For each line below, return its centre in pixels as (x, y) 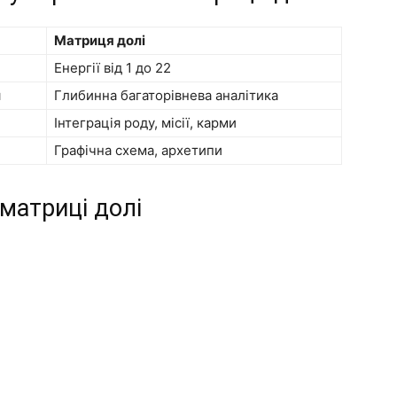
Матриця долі (100, 40)
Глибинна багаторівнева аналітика (166, 95)
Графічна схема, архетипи (138, 150)
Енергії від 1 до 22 (113, 67)
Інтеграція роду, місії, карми (145, 122)
